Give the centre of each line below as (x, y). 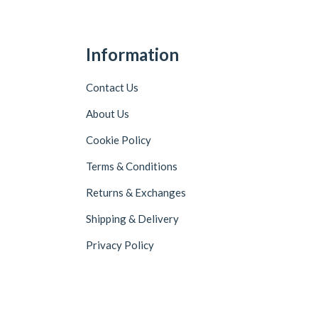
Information (133, 54)
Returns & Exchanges (136, 192)
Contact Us (113, 87)
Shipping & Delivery (133, 218)
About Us (108, 113)
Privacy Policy (120, 245)
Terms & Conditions (132, 166)
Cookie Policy (119, 139)
